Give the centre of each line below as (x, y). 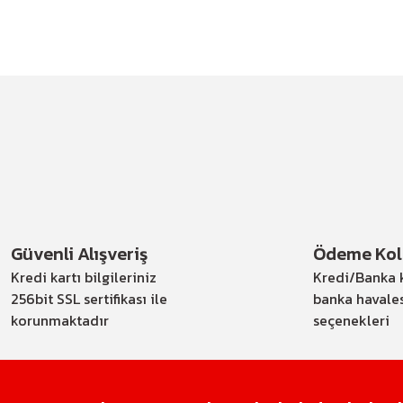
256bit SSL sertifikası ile (89, 299)
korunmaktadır (60, 320)
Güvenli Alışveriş (79, 254)
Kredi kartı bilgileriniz (84, 277)
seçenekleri (351, 320)
